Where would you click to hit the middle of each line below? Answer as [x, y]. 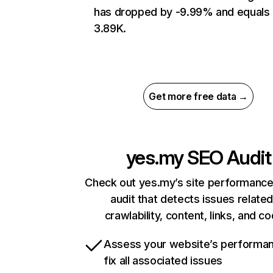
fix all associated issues [163, 261]
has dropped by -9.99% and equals [182, 12]
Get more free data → [198, 97]
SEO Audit [227, 158]
